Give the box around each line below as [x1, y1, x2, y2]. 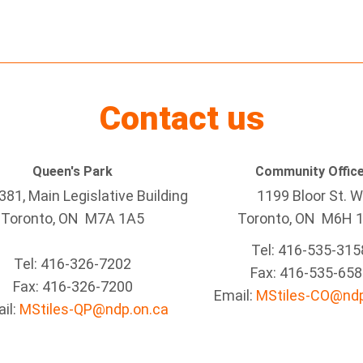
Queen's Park [32, 164, 113, 179]
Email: [214, 287, 256, 304]
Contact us [99, 99, 264, 138]
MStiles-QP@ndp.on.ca [19, 301, 169, 318]
